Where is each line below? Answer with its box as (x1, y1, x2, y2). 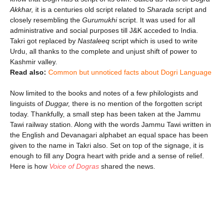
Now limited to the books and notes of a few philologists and (10, 89, 198, 97)
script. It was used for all (119, 15, 195, 24)
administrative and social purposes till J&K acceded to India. (10, 26, 198, 34)
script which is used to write (111, 36, 198, 45)
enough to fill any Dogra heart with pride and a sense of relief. (10, 151, 204, 160)
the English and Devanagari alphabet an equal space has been (10, 130, 208, 139)
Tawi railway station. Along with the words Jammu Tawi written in (10, 120, 211, 128)
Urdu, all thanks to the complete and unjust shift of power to (10, 47, 197, 55)
